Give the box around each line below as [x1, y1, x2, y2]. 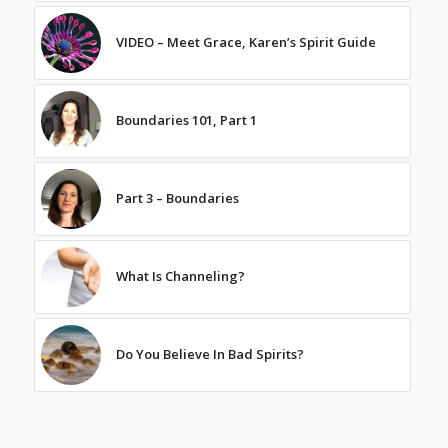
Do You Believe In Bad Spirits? [115, 344, 304, 363]
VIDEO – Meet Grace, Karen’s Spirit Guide [115, 32, 376, 51]
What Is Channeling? [115, 266, 245, 285]
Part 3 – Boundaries [115, 188, 239, 207]
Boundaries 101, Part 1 [115, 110, 257, 129]
